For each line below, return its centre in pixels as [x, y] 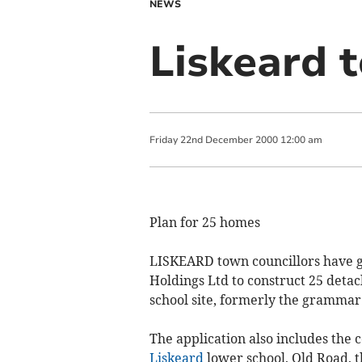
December [229, 140]
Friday [163, 140]
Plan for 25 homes [204, 222]
